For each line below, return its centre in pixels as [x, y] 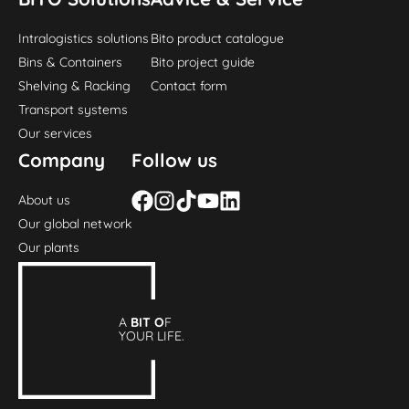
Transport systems [73, 109]
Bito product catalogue [218, 38]
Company [62, 159]
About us [45, 199]
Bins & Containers [71, 62]
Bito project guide [203, 62]
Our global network [75, 223]
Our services [56, 133]
